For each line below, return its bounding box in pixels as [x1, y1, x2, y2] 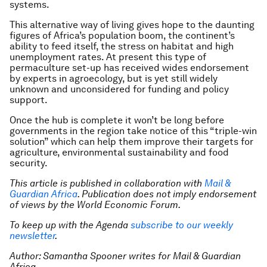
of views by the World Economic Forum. [10, 199, 181, 210]
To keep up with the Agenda [10, 219, 128, 231]
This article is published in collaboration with [10, 178, 204, 189]
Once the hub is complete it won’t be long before [10, 114, 224, 126]
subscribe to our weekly [131, 219, 233, 231]
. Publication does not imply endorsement [77, 188, 256, 200]
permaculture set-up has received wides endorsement [10, 62, 249, 73]
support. [10, 94, 48, 105]
